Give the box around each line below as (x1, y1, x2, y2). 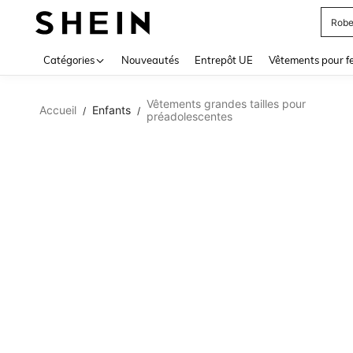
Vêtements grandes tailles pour (147, 97, 306, 110)
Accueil (39, 103, 76, 117)
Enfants (92, 103, 131, 117)
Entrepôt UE (195, 54, 253, 66)
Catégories (43, 54, 95, 66)
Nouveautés (121, 54, 179, 66)
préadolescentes (147, 110, 232, 123)
